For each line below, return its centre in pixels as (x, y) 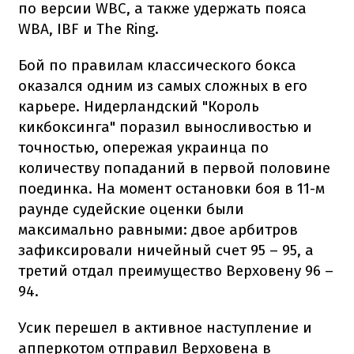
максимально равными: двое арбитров (158, 229)
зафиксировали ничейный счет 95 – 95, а (166, 250)
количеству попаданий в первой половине (174, 168)
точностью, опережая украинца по (143, 147)
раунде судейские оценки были (131, 209)
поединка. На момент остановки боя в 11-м (171, 188)
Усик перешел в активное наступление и (165, 327)
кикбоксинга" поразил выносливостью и (165, 126)
